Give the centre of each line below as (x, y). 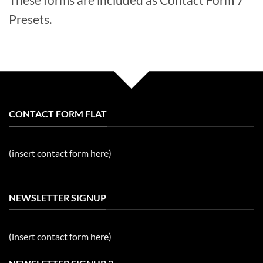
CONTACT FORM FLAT (58, 114)
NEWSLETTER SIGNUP (58, 197)
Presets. (30, 19)
